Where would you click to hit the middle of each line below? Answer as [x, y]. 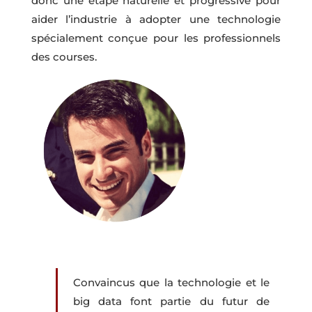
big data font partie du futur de [171, 301]
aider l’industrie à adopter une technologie [156, 19]
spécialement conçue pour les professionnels [156, 38]
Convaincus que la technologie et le [171, 282]
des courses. [64, 57]
